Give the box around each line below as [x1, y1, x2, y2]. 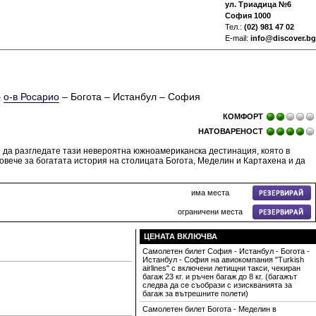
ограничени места [178, 207, 243, 216]
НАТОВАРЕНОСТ [198, 127, 263, 135]
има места [191, 188, 229, 197]
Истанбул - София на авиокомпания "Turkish [142, 255, 304, 264]
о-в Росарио [4, 91, 59, 102]
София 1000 [225, 11, 271, 20]
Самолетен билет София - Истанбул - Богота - [142, 247, 310, 255]
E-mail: [225, 34, 250, 42]
